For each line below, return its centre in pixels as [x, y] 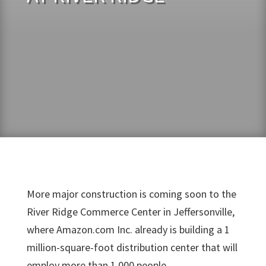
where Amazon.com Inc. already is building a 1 [128, 229]
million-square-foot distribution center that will [132, 247]
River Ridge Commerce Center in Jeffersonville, [130, 212]
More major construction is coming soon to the [131, 194]
